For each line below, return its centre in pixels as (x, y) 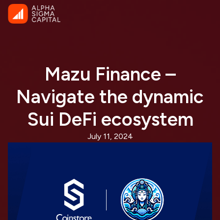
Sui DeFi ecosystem (110, 119)
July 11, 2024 (110, 136)
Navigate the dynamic (110, 97)
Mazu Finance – (110, 74)
